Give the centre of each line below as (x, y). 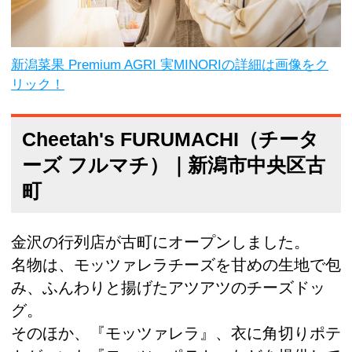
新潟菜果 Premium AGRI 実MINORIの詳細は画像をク (170, 65)
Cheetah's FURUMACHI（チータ (170, 139)
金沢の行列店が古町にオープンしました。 (160, 242)
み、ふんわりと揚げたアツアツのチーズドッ (168, 288)
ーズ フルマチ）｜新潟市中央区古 (174, 165)
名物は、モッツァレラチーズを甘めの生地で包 (176, 265)
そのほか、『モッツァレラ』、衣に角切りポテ (176, 334)
